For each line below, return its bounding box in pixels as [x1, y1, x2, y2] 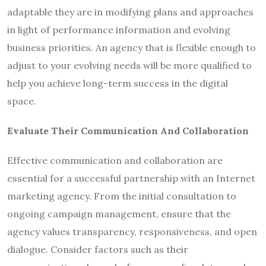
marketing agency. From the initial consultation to [7, 189, 236, 202]
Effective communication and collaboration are [7, 154, 223, 166]
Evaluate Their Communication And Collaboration [7, 124, 249, 137]
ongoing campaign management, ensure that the [7, 207, 231, 220]
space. [7, 94, 36, 107]
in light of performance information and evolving [7, 23, 230, 36]
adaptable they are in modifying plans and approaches [7, 5, 254, 18]
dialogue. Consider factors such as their [7, 243, 188, 255]
